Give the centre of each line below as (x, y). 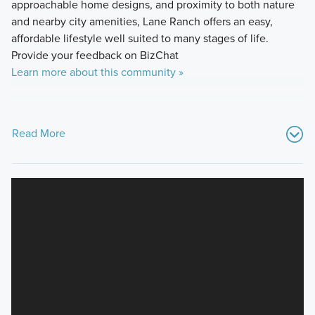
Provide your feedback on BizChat (95, 55)
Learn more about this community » (97, 72)
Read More (38, 133)
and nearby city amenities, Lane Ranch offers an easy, (142, 21)
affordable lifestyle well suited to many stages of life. (140, 38)
